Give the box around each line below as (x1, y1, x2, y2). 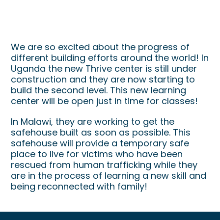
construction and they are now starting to (11, 73, 195, 86)
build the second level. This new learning (11, 84, 187, 97)
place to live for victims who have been (11, 148, 183, 161)
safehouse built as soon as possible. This (11, 126, 191, 139)
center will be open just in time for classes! (11, 95, 198, 108)
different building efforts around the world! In (11, 52, 209, 64)
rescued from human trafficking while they (11, 159, 198, 171)
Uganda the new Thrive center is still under (11, 62, 197, 75)
